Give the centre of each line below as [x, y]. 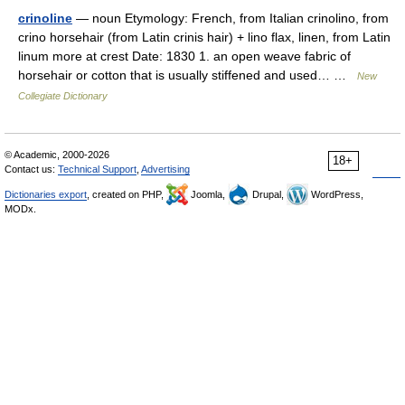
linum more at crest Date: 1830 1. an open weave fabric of [184, 56]
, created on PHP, [127, 194]
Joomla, [208, 194]
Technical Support [97, 169]
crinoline [45, 18]
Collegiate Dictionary [63, 96]
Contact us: [31, 169]
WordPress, [336, 194]
